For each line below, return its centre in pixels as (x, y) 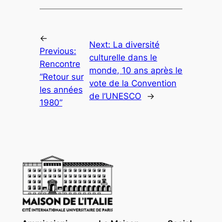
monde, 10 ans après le (136, 70)
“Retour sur (61, 77)
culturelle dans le (123, 57)
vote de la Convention (133, 83)
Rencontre (60, 64)
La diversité (137, 44)
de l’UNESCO (115, 96)
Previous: (58, 51)
